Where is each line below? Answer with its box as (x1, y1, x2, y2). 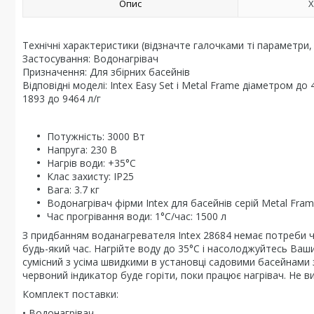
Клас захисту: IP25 (47, 170, 134, 183)
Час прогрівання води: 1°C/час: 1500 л (47, 210, 226, 223)
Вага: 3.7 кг (47, 183, 100, 196)
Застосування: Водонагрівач (22, 52, 158, 65)
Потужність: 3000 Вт (47, 130, 145, 143)
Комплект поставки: (22, 287, 118, 301)
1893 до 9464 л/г (22, 92, 101, 105)
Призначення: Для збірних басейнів (22, 65, 190, 78)
